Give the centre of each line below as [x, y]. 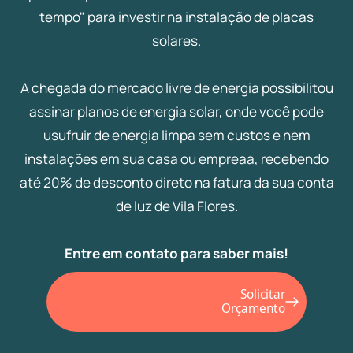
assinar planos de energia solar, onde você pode [176, 112]
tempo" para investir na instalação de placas [176, 17]
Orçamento [253, 309]
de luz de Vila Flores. [176, 206]
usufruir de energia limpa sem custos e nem [176, 136]
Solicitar [262, 295]
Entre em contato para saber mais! [176, 254]
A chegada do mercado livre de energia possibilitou [176, 88]
